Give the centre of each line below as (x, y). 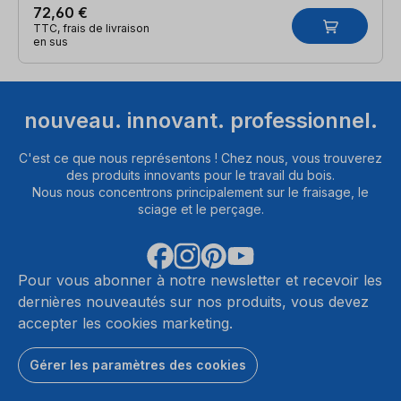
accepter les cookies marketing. (125, 324)
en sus (51, 41)
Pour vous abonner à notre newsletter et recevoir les (200, 281)
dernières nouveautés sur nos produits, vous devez (193, 302)
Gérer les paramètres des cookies (138, 365)
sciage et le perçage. (200, 209)
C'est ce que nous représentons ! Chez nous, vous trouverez (200, 158)
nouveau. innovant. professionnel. (200, 121)
